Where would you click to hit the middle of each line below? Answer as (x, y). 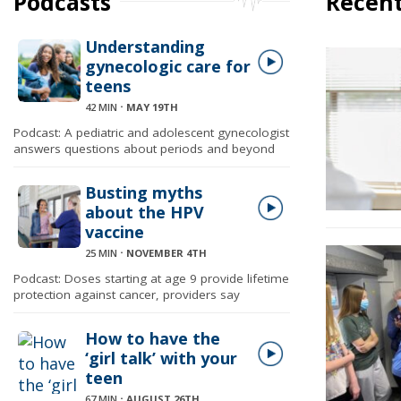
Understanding (145, 47)
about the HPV (145, 212)
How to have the (153, 338)
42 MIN (101, 107)
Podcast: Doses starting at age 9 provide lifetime (151, 278)
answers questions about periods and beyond (144, 149)
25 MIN (101, 253)
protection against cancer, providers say (127, 294)
